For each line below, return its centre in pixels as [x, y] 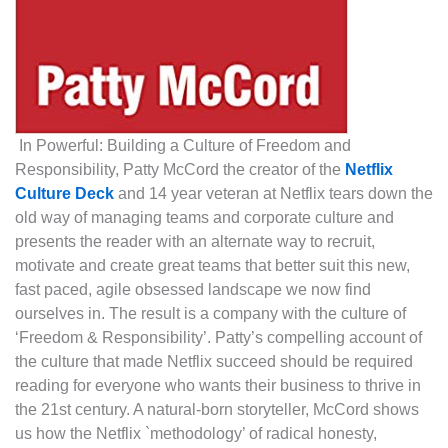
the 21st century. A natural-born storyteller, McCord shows [217, 409]
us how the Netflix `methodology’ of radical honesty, [196, 433]
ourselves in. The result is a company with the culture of [210, 313]
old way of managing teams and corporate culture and [204, 217]
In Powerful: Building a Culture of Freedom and [183, 145]
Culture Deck [64, 193]
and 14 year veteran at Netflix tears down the [273, 193]
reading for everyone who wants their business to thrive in [218, 385]
